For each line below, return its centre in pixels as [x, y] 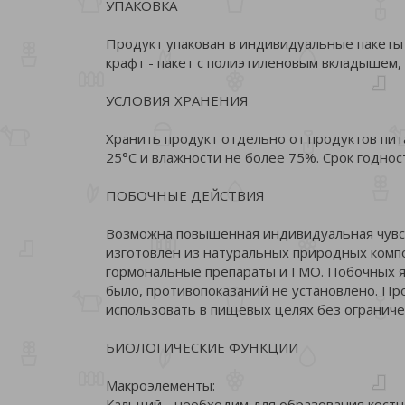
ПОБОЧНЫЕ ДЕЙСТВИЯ [185, 195]
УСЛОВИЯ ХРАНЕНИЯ [177, 100]
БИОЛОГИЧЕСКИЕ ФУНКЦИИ [202, 347]
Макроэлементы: [160, 385]
